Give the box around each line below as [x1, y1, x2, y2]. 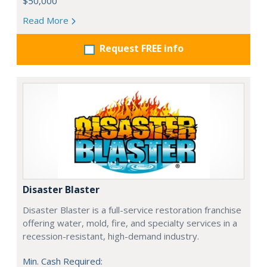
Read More [23, 14, 71, 26]
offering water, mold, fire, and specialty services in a [23, 217, 237, 229]
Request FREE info [99, 42, 184, 55]
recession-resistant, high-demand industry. [23, 230, 199, 242]
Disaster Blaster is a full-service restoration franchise [23, 204, 241, 216]
